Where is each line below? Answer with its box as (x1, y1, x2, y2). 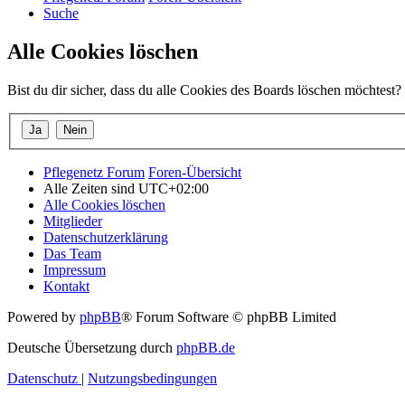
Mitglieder (43, 212, 102, 229)
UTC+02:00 (138, 180, 209, 196)
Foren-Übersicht (148, 164, 241, 180)
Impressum (43, 261, 106, 278)
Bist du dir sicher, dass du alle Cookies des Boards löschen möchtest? (7, 82, 401, 99)
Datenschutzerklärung (43, 229, 168, 245)
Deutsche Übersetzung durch (7, 339, 176, 355)
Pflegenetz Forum (43, 164, 145, 180)
